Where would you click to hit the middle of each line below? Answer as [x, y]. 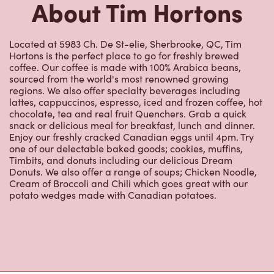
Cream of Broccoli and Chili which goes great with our [128, 183]
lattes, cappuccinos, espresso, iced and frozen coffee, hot [136, 102]
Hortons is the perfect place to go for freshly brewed [124, 56]
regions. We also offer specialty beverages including [125, 91]
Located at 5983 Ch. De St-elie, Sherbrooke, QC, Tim [125, 44]
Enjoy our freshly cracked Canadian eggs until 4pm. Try [131, 137]
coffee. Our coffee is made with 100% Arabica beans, [125, 67]
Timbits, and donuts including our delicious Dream [121, 160]
